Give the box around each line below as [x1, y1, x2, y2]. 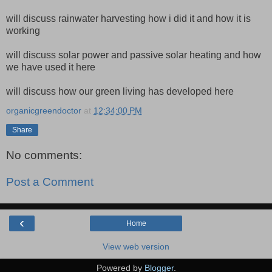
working [6, 25, 40, 36]
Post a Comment [6, 175, 93, 189]
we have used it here [6, 61, 95, 72]
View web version [103, 242, 169, 252]
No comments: [6, 149, 82, 162]
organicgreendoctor [6, 105, 81, 115]
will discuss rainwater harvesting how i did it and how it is [6, 13, 251, 24]
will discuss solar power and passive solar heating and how [6, 49, 261, 60]
